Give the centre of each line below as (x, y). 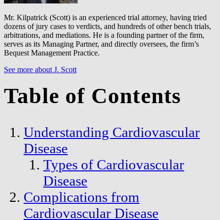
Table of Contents (93, 96)
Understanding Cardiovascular (112, 132)
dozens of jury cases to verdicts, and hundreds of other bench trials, (108, 26)
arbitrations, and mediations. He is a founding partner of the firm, (104, 35)
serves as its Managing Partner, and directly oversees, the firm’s (101, 44)
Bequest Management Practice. (52, 53)
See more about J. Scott (40, 69)
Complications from (82, 197)
